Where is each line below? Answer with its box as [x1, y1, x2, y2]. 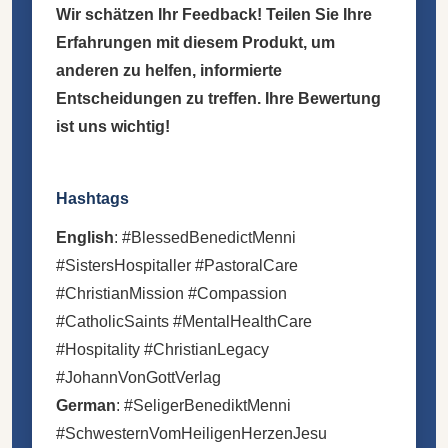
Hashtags [56, 189, 129, 207]
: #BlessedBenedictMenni [114, 228, 296, 246]
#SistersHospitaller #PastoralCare [56, 256, 298, 274]
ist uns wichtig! [56, 117, 170, 135]
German [56, 396, 116, 414]
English [56, 228, 114, 246]
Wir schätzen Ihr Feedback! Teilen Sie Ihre [56, 5, 372, 23]
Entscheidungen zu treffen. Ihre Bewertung [56, 89, 381, 107]
